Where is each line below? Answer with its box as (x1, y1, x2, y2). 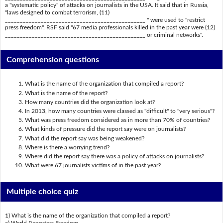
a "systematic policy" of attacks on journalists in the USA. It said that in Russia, (4, 2, 209, 8)
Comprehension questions (6, 55, 100, 64)
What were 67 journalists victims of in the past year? (24, 162, 161, 169)
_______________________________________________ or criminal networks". (4, 32, 203, 38)
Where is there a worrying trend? (24, 144, 110, 150)
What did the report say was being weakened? (24, 135, 144, 141)
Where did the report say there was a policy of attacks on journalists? (24, 153, 204, 160)
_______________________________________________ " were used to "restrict (4, 17, 205, 23)
